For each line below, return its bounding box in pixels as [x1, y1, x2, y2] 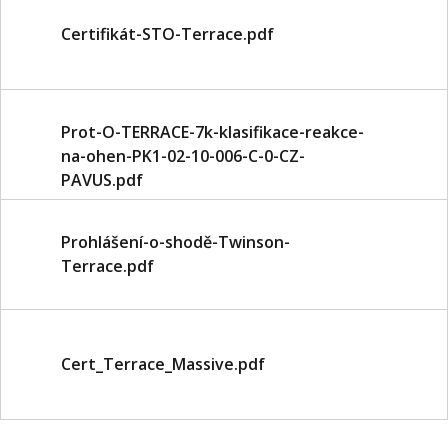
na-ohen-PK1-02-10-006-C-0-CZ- [61, 145, 305, 167]
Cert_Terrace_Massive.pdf [61, 353, 265, 375]
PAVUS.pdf [61, 169, 143, 191]
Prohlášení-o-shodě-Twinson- [61, 231, 290, 253]
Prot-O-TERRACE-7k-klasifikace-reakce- [61, 121, 364, 143]
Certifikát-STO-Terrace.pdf [61, 23, 274, 45]
